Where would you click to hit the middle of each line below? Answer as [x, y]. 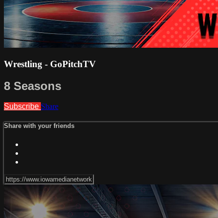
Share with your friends [39, 126]
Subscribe [22, 107]
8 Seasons [33, 86]
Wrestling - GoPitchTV [50, 64]
